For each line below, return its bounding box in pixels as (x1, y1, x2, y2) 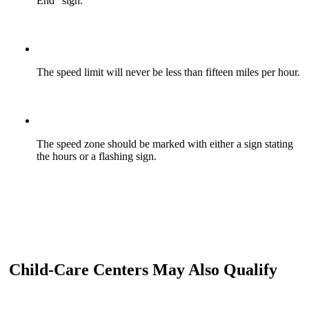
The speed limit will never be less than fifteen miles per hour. (37, 66, 300, 79)
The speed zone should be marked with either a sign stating (37, 138, 293, 150)
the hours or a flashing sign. (37, 150, 157, 163)
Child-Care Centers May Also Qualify (9, 261, 277, 279)
